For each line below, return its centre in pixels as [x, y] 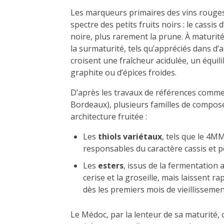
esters [111, 165]
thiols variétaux [130, 136]
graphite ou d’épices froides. [123, 72]
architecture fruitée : [109, 116]
